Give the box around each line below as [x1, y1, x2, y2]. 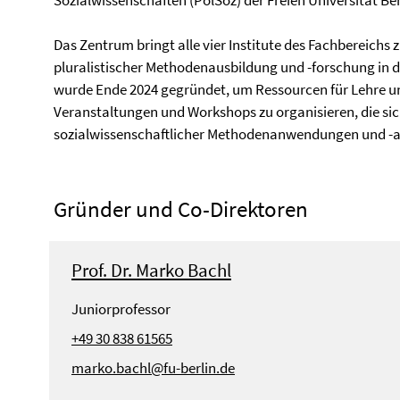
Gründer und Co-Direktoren [54, 195, 308, 223]
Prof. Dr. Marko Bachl [71, 258, 231, 282]
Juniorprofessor [71, 299, 171, 319]
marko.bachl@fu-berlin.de [71, 358, 235, 378]
